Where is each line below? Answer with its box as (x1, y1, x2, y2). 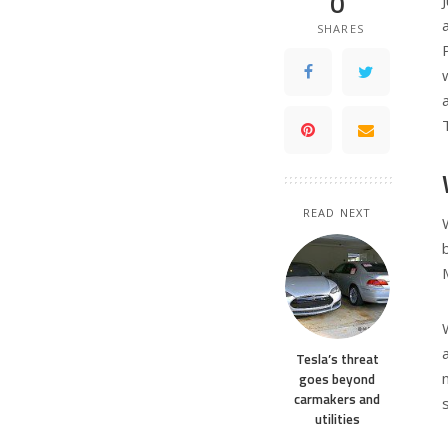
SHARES (317, 21, 364, 37)
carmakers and (294, 389, 380, 410)
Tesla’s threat (295, 349, 379, 370)
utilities (314, 409, 360, 430)
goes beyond (299, 369, 375, 390)
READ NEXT (303, 205, 371, 221)
